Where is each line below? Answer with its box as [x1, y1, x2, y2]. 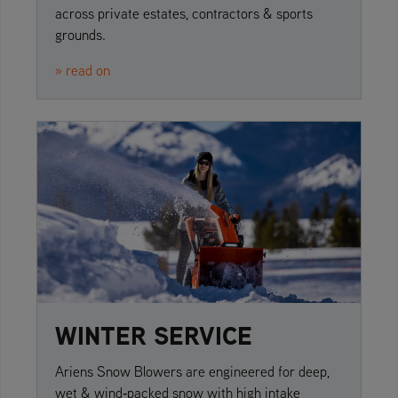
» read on [55, 60, 110, 79]
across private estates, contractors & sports [55, 4, 313, 22]
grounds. [55, 25, 106, 44]
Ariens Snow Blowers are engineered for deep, [55, 362, 330, 381]
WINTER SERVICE [55, 318, 252, 354]
